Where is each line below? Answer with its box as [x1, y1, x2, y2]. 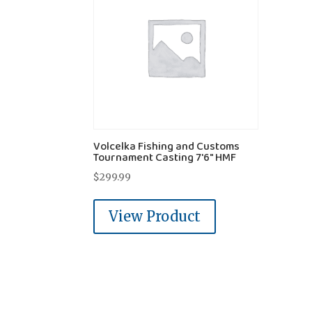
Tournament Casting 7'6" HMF [93, 148, 237, 166]
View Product [109, 207, 201, 225]
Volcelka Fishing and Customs [93, 137, 240, 155]
